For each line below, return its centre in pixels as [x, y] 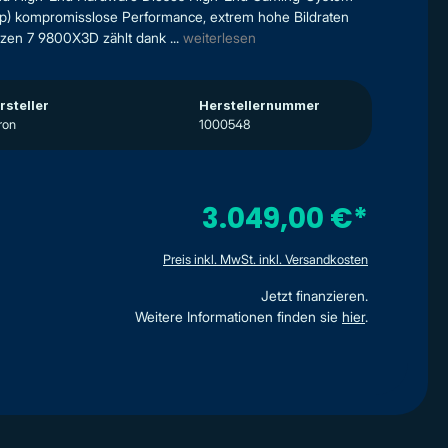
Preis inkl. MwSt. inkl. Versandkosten [265, 259]
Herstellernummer [259, 105]
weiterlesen [219, 37]
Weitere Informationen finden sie [238, 316]
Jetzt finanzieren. [314, 295]
